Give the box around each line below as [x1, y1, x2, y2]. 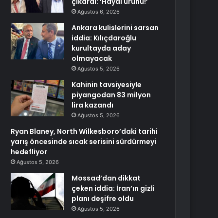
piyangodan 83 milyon [72, 90, 151, 100]
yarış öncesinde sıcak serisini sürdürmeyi [11, 137, 157, 146]
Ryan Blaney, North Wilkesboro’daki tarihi [11, 127, 158, 136]
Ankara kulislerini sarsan [72, 23, 159, 33]
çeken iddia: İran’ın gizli [72, 183, 155, 193]
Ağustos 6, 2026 [77, 8, 120, 15]
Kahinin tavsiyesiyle [72, 80, 142, 90]
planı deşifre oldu [72, 194, 134, 203]
